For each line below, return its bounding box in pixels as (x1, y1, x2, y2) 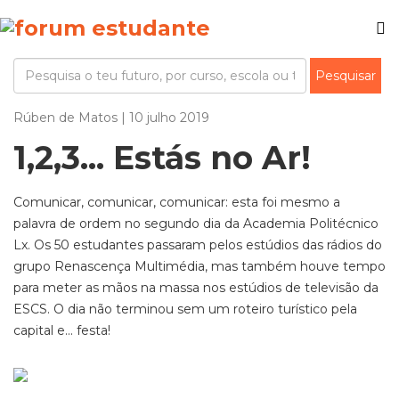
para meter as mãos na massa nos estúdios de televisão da (13, 280, 379, 296)
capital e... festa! (13, 322, 110, 338)
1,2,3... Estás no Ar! (13, 138, 311, 177)
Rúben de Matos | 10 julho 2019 (13, 110, 209, 126)
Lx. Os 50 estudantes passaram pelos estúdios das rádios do (13, 237, 382, 253)
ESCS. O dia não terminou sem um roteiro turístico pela (13, 301, 357, 317)
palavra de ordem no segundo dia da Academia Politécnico (13, 216, 379, 232)
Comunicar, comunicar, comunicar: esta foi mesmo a (13, 194, 340, 210)
